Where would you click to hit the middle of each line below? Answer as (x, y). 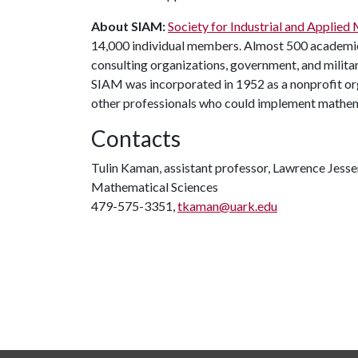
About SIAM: (128, 26)
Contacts (136, 138)
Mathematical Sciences (155, 187)
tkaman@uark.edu (227, 206)
